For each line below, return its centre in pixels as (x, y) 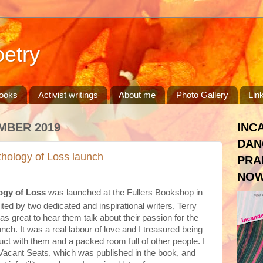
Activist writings (68, 95)
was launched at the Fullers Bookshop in (124, 193)
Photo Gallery (202, 95)
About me (137, 95)
